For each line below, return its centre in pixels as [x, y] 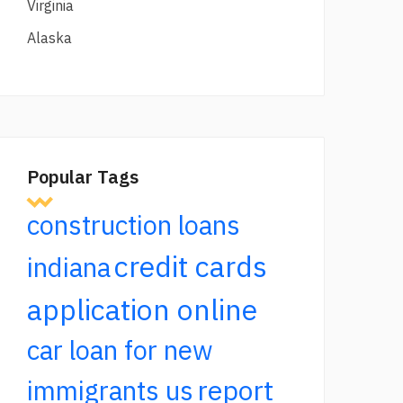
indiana [69, 267]
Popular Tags [83, 177]
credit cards [191, 266]
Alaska [49, 38]
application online [142, 309]
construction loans [134, 225]
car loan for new [120, 350]
